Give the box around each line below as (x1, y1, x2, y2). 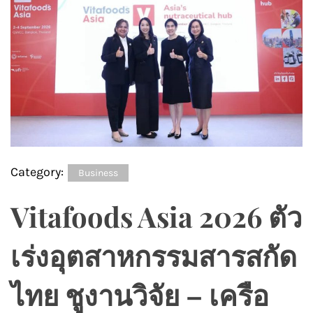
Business (78, 167, 118, 180)
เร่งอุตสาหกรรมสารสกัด (10, 237, 297, 275)
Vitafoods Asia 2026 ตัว (10, 198, 302, 235)
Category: (10, 164, 66, 180)
